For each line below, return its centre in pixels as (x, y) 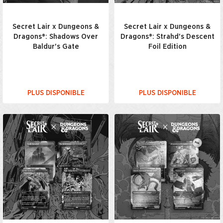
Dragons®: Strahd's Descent (167, 37)
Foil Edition (167, 47)
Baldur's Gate (56, 47)
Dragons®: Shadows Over (56, 37)
